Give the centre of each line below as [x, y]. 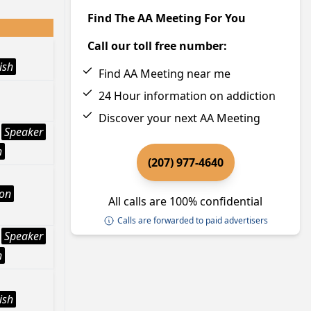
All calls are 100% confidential [185, 201]
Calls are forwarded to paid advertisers [192, 220]
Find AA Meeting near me [165, 74]
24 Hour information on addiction [187, 96]
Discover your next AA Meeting [179, 118]
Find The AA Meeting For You [167, 18]
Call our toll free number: [157, 46]
